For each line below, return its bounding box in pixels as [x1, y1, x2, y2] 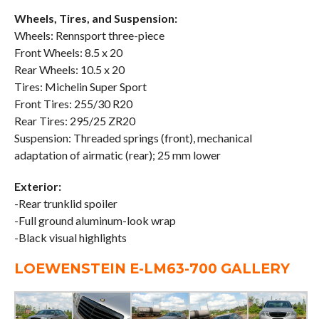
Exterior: [14, 179, 61, 193]
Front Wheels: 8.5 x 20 [14, 45, 122, 59]
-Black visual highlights [14, 230, 127, 244]
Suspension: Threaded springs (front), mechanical [14, 130, 252, 145]
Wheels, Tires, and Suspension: [14, 11, 177, 25]
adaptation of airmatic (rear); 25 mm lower [14, 147, 221, 162]
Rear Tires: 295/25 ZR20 [14, 113, 135, 127]
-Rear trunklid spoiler [14, 196, 117, 210]
